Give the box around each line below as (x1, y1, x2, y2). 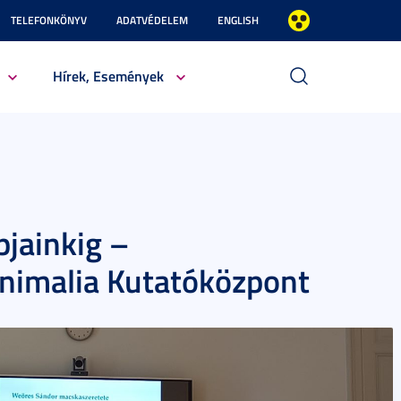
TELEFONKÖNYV (11, 13, 87, 28)
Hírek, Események (52, 65, 164, 86)
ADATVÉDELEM (116, 13, 188, 28)
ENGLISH (218, 13, 259, 28)
